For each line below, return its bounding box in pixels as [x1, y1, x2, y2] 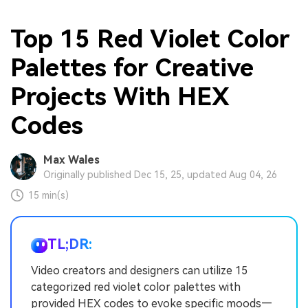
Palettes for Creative [10, 53, 254, 82]
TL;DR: [47, 236, 92, 253]
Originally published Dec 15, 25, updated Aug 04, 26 [43, 169, 277, 181]
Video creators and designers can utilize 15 [31, 264, 247, 278]
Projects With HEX [10, 82, 230, 111]
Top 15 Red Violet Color [10, 24, 289, 54]
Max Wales [43, 153, 100, 167]
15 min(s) [28, 190, 69, 201]
